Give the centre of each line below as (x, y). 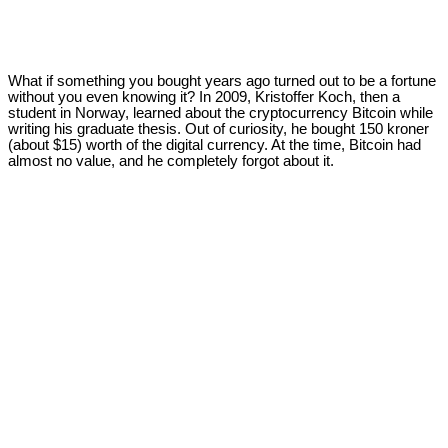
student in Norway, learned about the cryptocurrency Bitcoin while (220, 113)
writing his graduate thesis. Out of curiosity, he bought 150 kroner (218, 129)
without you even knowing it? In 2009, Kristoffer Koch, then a (204, 97)
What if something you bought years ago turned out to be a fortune (222, 81)
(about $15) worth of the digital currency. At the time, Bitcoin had (214, 145)
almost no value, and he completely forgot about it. (171, 161)
